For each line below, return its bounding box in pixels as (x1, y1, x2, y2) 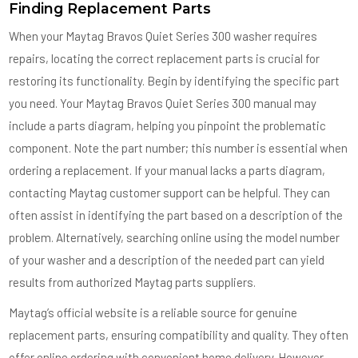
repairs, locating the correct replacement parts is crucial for (9, 51, 320, 66)
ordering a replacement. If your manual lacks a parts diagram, (9, 163, 326, 177)
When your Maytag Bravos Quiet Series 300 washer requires (9, 29, 318, 43)
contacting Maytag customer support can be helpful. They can (9, 185, 331, 200)
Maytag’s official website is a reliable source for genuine (9, 305, 298, 320)
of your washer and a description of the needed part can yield (9, 253, 325, 267)
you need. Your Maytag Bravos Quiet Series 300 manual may (9, 96, 317, 110)
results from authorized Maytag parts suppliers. (9, 275, 257, 289)
